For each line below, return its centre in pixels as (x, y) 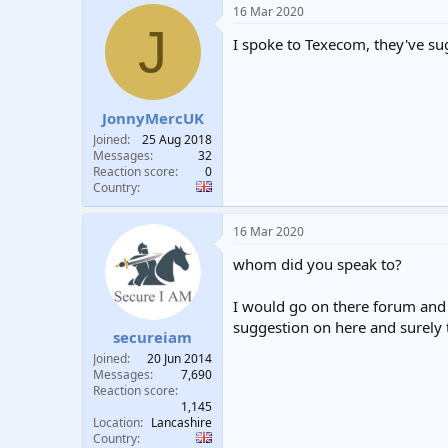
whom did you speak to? (317, 263)
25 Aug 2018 (177, 139)
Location (116, 422)
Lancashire (181, 422)
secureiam (152, 337)
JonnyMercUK (152, 117)
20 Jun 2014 (179, 358)
